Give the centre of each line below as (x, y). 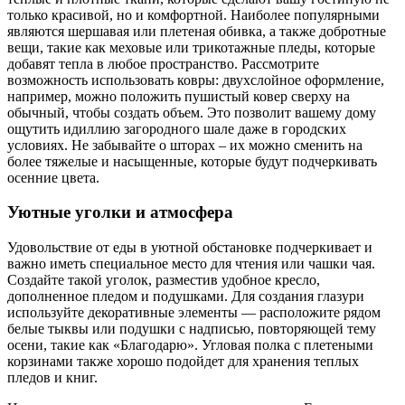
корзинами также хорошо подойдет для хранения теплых (183, 362)
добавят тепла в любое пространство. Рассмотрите (163, 63)
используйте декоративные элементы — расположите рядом (194, 313)
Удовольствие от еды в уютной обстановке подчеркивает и (190, 248)
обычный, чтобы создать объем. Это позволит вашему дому (192, 112)
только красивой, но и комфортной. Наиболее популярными (193, 14)
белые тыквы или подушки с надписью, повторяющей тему (192, 329)
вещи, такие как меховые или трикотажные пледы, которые (191, 47)
